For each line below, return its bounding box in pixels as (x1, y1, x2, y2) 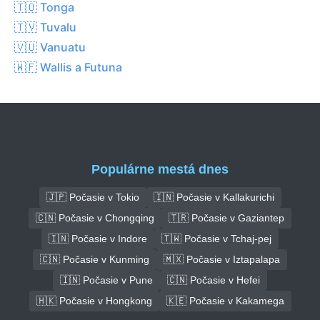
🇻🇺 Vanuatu (14, 39, 86, 54)
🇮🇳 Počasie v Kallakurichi (153, 191, 274, 203)
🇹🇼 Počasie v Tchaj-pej (161, 232, 271, 244)
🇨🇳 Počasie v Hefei (167, 274, 260, 286)
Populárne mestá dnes (91, 161, 229, 176)
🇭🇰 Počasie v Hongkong (36, 294, 152, 306)
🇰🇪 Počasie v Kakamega (166, 294, 284, 306)
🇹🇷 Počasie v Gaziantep (169, 211, 284, 224)
